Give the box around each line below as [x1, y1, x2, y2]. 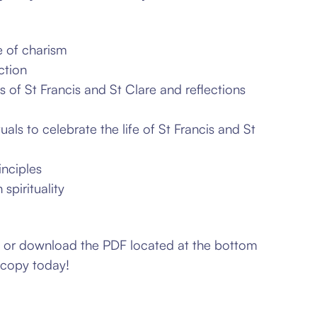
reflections [185, 81, 246, 97]
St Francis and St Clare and [25, 81, 185, 97]
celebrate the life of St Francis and [42, 120, 243, 137]
